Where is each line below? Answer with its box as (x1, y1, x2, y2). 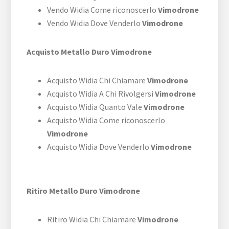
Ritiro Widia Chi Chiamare (47, 214, 138, 225)
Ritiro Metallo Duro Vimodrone (27, 186, 141, 196)
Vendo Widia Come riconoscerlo (47, 5, 158, 15)
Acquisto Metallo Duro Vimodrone (27, 47, 152, 57)
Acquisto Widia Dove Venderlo (47, 142, 151, 152)
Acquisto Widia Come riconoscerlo (47, 115, 166, 126)
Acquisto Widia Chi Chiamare (47, 75, 148, 86)
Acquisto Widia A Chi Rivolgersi (47, 88, 155, 99)
